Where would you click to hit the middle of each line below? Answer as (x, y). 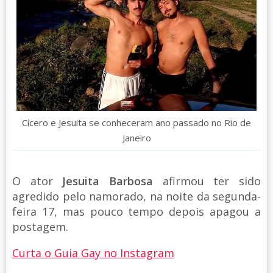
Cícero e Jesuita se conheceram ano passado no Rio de (136, 122)
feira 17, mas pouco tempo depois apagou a (136, 211)
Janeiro (136, 137)
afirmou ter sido (207, 181)
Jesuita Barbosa (108, 181)
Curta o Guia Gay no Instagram (93, 253)
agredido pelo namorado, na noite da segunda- (136, 196)
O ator (37, 181)
